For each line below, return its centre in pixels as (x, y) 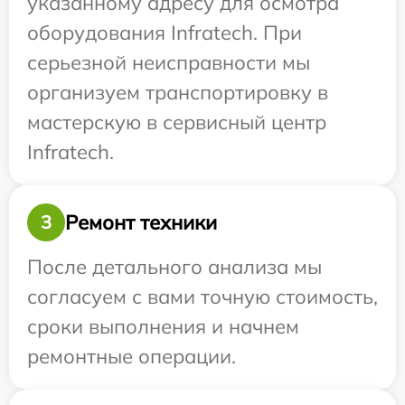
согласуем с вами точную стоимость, (202, 297)
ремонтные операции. (132, 357)
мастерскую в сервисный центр (177, 122)
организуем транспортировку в (178, 93)
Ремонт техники (141, 222)
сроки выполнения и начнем (163, 327)
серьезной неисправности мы (169, 63)
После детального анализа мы (174, 267)
